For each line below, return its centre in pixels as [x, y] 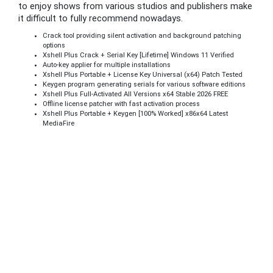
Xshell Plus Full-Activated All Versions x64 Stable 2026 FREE [135, 94]
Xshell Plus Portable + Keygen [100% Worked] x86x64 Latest [135, 113]
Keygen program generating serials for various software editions [144, 84]
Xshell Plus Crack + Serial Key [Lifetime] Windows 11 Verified [138, 55]
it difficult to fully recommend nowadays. [101, 19]
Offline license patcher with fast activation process [121, 104]
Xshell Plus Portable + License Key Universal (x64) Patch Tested [143, 74]
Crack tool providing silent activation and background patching [142, 35]
